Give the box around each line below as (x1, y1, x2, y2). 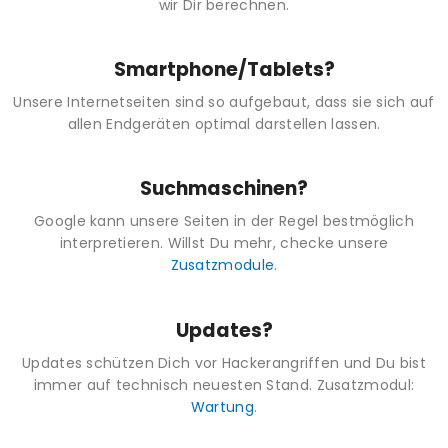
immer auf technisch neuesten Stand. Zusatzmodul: (33, 374, 415, 395)
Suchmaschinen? (140, 175, 308, 203)
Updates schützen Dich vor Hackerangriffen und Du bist (22, 352, 426, 373)
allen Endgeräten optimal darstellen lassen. (67, 114, 381, 134)
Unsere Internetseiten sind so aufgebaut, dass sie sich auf (13, 92, 435, 112)
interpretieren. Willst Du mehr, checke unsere (59, 233, 389, 254)
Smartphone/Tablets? (113, 56, 335, 83)
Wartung (190, 396, 254, 417)
